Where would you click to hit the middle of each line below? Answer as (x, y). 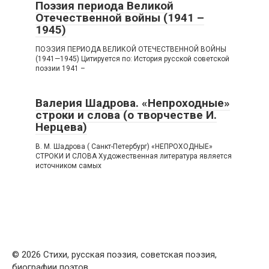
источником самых (68, 166)
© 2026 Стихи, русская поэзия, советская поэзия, (114, 255)
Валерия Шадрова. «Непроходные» (133, 103)
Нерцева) (61, 127)
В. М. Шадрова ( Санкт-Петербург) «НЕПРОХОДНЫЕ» (124, 147)
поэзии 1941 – (60, 69)
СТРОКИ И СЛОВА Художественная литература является (134, 156)
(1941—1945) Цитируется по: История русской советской (132, 59)
